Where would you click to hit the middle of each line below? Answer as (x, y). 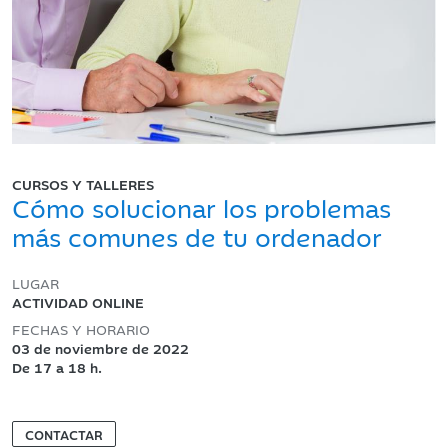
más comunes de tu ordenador (197, 235)
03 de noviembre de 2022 (100, 347)
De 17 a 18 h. (57, 366)
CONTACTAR (64, 433)
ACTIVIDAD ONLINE (78, 301)
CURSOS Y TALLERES (83, 183)
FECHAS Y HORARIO (81, 328)
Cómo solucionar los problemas (201, 206)
